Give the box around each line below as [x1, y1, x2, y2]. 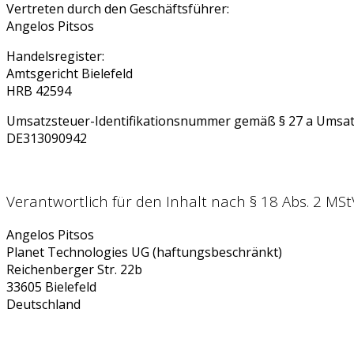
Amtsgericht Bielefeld [6, 64, 133, 82]
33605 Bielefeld [6, 278, 96, 296]
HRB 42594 [6, 81, 71, 100]
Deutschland [6, 296, 81, 314]
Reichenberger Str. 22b [6, 261, 142, 279]
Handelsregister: [6, 47, 104, 65]
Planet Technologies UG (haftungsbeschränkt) [6, 243, 282, 262]
